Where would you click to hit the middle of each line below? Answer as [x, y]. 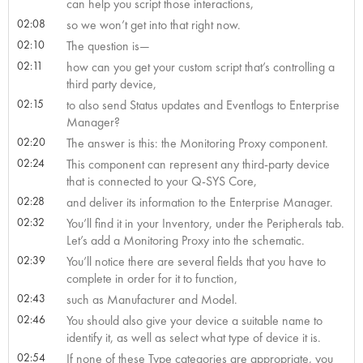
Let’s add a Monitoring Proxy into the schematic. [185, 240]
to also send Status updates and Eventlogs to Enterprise [203, 105]
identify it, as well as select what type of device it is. [193, 337]
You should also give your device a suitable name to [194, 320]
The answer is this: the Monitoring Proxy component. [197, 143]
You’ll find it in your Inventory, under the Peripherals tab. [205, 223]
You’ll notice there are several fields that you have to [196, 261]
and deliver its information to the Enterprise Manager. [199, 202]
